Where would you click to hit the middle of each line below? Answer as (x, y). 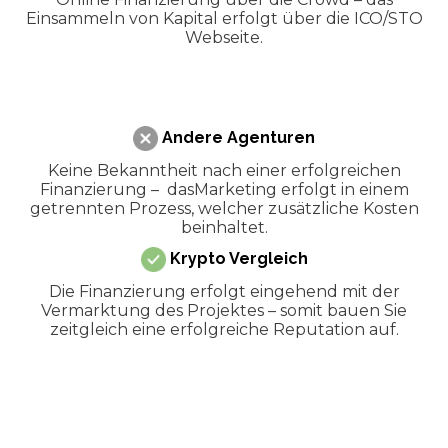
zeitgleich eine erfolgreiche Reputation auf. (224, 329)
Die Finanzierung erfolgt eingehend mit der (224, 291)
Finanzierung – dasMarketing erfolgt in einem (224, 189)
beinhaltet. (224, 227)
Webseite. (224, 37)
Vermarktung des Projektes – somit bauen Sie (224, 310)
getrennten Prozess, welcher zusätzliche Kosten (224, 208)
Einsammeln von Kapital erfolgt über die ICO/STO (224, 18)
